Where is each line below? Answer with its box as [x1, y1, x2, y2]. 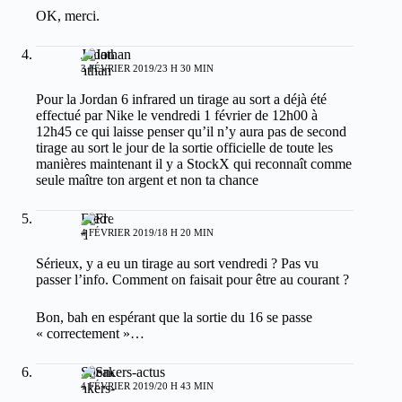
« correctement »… [36, 325, 144, 341]
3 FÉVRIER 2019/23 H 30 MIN [81, 62, 214, 74]
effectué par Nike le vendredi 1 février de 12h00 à [36, 107, 318, 123]
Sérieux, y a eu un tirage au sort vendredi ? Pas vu [36, 255, 319, 271]
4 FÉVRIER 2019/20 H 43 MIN [81, 380, 214, 391]
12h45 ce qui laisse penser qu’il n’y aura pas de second [36, 123, 346, 139]
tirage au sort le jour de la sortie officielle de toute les [36, 139, 333, 155]
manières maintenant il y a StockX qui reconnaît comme [36, 155, 352, 171]
